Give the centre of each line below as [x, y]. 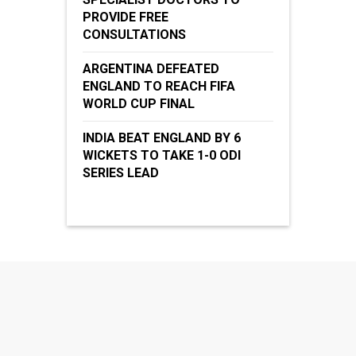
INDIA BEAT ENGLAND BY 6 [162, 138]
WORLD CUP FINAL [139, 104]
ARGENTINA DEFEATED [151, 69]
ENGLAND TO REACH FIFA [159, 87]
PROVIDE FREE [126, 17]
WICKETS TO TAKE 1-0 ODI [162, 156]
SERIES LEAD [121, 173]
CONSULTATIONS [134, 35]
